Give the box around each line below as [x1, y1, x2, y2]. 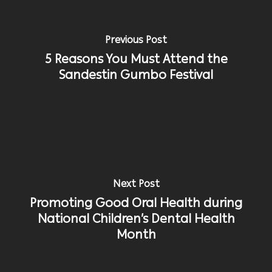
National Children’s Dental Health [37, 211, 235, 226]
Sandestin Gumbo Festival [59, 67, 213, 82]
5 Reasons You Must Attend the [44, 51, 228, 66]
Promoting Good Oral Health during [30, 195, 242, 210]
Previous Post [105, 33, 167, 46]
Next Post [112, 177, 160, 189]
